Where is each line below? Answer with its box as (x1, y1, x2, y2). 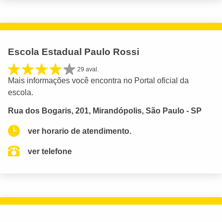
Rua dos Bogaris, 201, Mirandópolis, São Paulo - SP (8, 106, 202, 115)
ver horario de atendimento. (28, 126, 131, 135)
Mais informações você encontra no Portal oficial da (8, 76, 189, 85)
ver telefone (28, 147, 72, 156)
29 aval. (77, 65, 99, 73)
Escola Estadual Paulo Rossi (8, 46, 139, 57)
